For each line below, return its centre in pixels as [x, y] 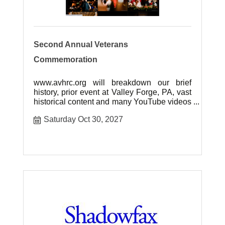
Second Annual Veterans [81, 44]
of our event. [56, 111]
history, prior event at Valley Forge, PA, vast [113, 92]
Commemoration [66, 59]
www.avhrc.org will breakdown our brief [113, 82]
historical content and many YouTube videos [113, 101]
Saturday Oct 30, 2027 [84, 120]
